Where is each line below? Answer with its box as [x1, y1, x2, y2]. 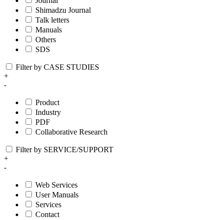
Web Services [35, 180, 78, 189]
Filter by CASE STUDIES [16, 62, 99, 71]
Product [35, 98, 59, 107]
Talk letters [35, 15, 69, 24]
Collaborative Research [35, 127, 108, 136]
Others [35, 35, 56, 44]
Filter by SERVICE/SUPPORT [16, 145, 113, 154]
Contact [35, 210, 59, 219]
